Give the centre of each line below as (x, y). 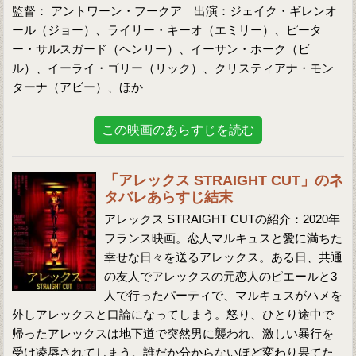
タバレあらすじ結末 (169, 197)
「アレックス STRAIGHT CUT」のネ (224, 180)
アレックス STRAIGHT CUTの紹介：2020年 (222, 219)
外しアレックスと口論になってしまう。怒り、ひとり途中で (173, 314)
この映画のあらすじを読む (178, 130)
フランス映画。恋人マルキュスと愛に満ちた (224, 238)
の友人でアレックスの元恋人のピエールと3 (221, 276)
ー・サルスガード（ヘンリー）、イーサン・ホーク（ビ (161, 49)
